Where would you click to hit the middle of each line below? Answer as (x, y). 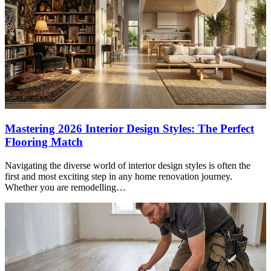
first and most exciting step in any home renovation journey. (119, 176)
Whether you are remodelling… (65, 187)
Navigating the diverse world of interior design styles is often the (128, 165)
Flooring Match (44, 142)
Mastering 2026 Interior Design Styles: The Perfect (129, 129)
